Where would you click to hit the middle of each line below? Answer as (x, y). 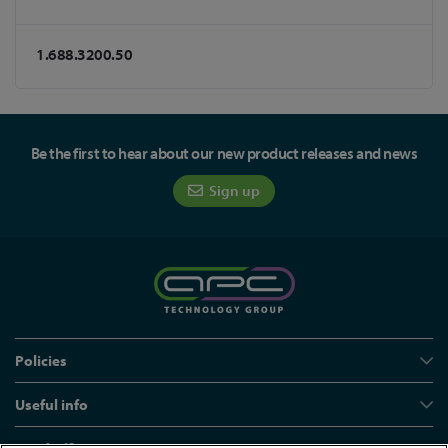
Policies (41, 360)
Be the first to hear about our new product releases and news (224, 153)
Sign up (233, 190)
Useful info (51, 404)
